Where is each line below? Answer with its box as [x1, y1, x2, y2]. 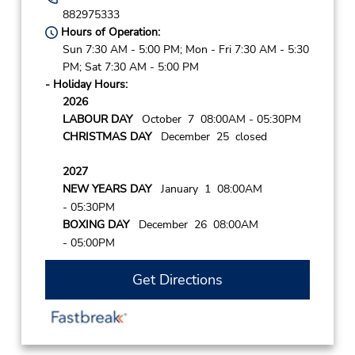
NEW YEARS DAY [62, 181, 151, 197]
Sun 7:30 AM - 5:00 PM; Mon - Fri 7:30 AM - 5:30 [62, 41, 309, 57]
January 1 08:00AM [151, 181, 262, 197]
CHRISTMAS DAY [62, 129, 151, 145]
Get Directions [132, 269, 223, 289]
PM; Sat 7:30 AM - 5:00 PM [62, 59, 199, 74]
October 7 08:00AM [132, 111, 249, 127]
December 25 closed [151, 129, 267, 145]
